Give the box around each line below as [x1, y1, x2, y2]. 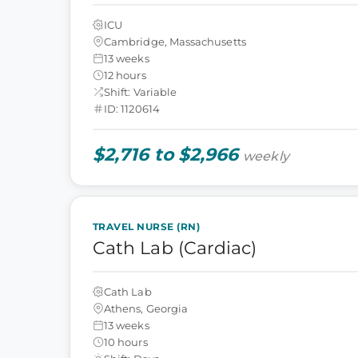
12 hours [104, 68, 146, 82]
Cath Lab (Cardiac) [93, 237, 257, 259]
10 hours [104, 335, 148, 348]
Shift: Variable [104, 85, 177, 98]
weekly [243, 149, 289, 164]
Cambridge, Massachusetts [104, 34, 246, 48]
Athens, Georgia [104, 301, 189, 315]
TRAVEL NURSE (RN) [93, 221, 201, 233]
